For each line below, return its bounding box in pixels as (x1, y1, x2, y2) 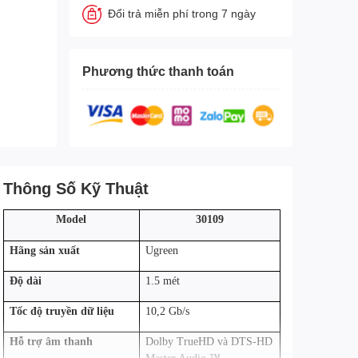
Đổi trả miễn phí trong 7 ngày (107, 6, 256, 20)
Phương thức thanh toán (82, 63, 234, 78)
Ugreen (145, 244, 178, 257)
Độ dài (9, 274, 42, 287)
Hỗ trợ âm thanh (9, 335, 93, 348)
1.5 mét (145, 274, 180, 287)
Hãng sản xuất (9, 244, 80, 257)
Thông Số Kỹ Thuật (2, 177, 149, 197)
